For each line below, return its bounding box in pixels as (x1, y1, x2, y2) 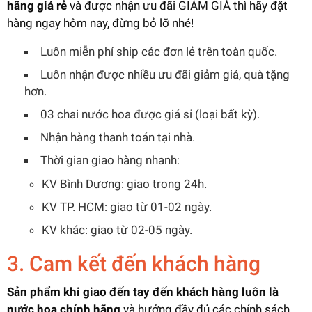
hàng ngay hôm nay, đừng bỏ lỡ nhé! (7, 15, 194, 30)
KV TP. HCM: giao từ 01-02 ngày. (42, 199, 212, 214)
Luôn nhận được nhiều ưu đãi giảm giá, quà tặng (40, 67, 290, 81)
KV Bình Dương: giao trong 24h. (42, 176, 207, 191)
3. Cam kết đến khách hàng (7, 251, 260, 276)
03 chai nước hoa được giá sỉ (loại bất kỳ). (40, 107, 260, 121)
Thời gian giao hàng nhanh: (40, 153, 180, 167)
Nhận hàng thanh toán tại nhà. (40, 130, 195, 144)
